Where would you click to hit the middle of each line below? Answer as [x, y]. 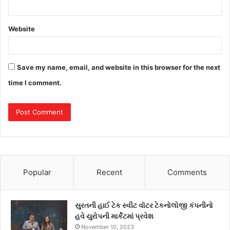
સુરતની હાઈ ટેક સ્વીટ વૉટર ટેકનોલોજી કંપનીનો [144, 205]
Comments [187, 172]
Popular [37, 172]
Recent [109, 172]
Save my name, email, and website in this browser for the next [119, 68]
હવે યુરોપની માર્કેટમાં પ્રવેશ [114, 216]
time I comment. [35, 83]
